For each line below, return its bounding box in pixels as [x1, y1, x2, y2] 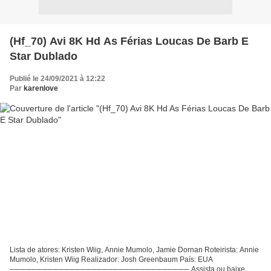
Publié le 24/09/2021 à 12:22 [10, 74, 105, 83]
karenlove [24, 83, 58, 93]
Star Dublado [10, 50, 77, 62]
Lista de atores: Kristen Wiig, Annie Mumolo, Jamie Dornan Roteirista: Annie [10, 246, 259, 255]
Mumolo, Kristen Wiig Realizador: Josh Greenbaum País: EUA [10, 255, 213, 264]
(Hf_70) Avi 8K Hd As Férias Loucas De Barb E [10, 34, 249, 47]
